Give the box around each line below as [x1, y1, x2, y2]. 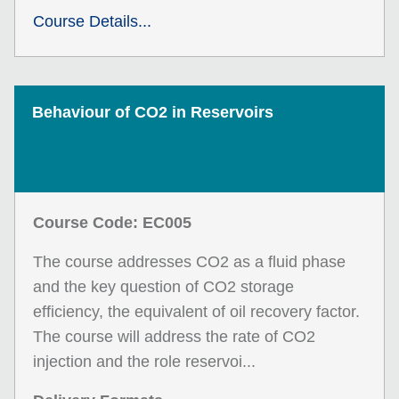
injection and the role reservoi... [33, 353, 256, 370]
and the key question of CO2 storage [33, 278, 294, 296]
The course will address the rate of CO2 [33, 328, 315, 346]
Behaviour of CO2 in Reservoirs [32, 103, 273, 121]
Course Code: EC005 [33, 214, 191, 232]
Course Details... [33, 12, 151, 30]
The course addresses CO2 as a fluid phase [33, 253, 346, 271]
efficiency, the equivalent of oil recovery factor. [33, 303, 360, 321]
